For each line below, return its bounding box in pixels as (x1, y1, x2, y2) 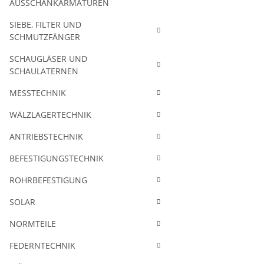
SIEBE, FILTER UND (9, 19, 81, 30)
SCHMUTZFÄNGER (9, 31, 80, 42)
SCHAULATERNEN (9, 65, 78, 77)
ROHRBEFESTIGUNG (9, 174, 87, 186)
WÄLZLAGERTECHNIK (9, 109, 91, 120)
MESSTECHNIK (9, 87, 66, 98)
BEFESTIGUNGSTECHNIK (9, 153, 104, 164)
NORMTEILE (9, 218, 56, 229)
